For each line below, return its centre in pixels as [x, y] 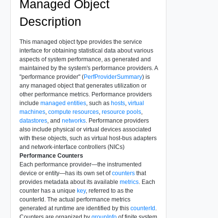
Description [50, 21]
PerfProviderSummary [113, 77]
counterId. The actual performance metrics [75, 199]
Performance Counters [51, 155]
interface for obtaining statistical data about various [86, 50]
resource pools [121, 112]
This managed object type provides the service [81, 42]
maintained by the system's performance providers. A [88, 68]
